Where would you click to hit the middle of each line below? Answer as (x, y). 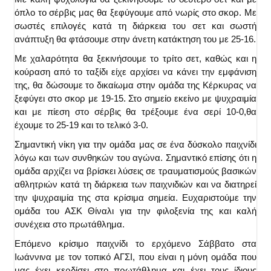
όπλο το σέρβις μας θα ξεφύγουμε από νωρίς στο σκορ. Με (135, 13)
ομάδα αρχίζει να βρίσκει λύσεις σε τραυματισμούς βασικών (135, 171)
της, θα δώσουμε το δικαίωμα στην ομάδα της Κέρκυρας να (135, 85)
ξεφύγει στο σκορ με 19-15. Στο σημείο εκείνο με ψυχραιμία (135, 99)
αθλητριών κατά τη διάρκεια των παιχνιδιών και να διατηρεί (135, 184)
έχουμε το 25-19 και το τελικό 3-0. (81, 125)
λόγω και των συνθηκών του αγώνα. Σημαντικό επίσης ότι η (135, 158)
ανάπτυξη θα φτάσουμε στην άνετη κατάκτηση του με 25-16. (135, 39)
